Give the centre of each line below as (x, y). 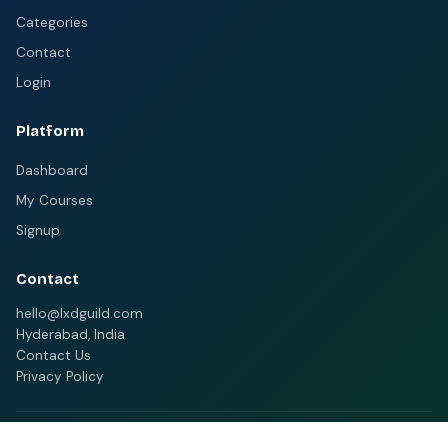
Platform (50, 131)
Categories (52, 22)
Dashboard (52, 170)
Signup (38, 230)
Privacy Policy (60, 376)
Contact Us (53, 355)
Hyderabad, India (70, 334)
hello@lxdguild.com (79, 313)
